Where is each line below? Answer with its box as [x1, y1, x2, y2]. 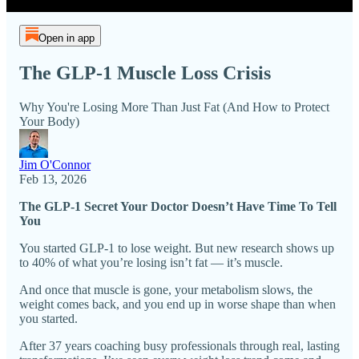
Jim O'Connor [19, 157, 91, 171]
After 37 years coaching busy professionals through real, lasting [19, 338, 340, 353]
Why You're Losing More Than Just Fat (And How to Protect [19, 99, 329, 114]
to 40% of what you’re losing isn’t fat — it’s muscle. [19, 255, 283, 269]
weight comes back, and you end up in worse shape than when [19, 296, 336, 311]
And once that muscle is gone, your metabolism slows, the [19, 282, 313, 296]
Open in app [38, 32, 95, 44]
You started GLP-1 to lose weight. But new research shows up [19, 240, 334, 255]
